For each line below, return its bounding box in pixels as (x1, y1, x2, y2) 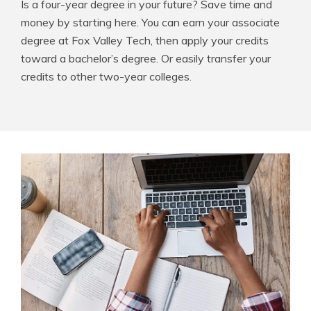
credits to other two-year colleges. (21, 69, 192, 84)
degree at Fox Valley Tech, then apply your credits (21, 33, 269, 48)
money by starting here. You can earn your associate (21, 15, 280, 30)
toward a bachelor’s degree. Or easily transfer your (21, 51, 271, 66)
